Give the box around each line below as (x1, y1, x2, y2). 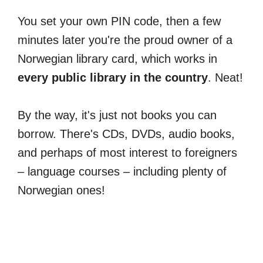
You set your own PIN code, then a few (18, 14, 221, 28)
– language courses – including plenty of (18, 164, 227, 178)
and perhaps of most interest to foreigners (18, 146, 237, 159)
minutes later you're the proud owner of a (18, 33, 232, 46)
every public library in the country (18, 70, 208, 84)
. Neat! (208, 70, 243, 84)
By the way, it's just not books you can (18, 108, 217, 122)
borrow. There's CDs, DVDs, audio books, (18, 127, 235, 140)
